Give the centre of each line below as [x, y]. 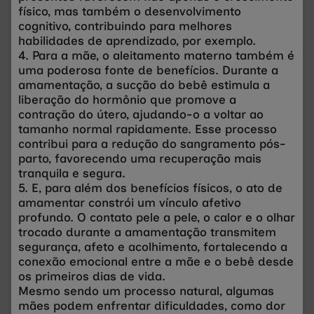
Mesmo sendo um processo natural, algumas [146, 291]
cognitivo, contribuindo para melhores [125, 26]
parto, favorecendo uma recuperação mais [140, 158]
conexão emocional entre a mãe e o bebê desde [156, 261]
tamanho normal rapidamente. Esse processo [148, 129]
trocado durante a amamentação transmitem [147, 232]
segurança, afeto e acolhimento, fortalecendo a [153, 246]
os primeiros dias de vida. [92, 276]
